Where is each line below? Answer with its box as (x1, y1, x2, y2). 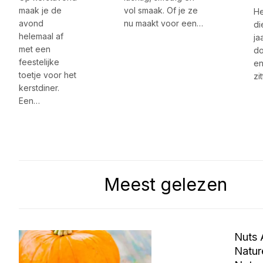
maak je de (19, 5, 62, 16)
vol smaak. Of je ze (124, 5, 198, 16)
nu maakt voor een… (124, 18, 204, 29)
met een (19, 44, 50, 55)
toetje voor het (19, 70, 76, 80)
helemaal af (19, 31, 63, 42)
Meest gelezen (103, 174, 227, 195)
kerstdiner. (19, 83, 59, 93)
